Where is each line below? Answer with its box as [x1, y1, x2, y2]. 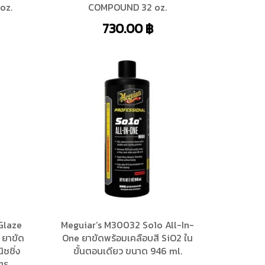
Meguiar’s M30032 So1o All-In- [61, 217, 195, 232]
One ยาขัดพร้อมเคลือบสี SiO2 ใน [62, 230, 193, 245]
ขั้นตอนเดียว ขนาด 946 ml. [73, 243, 182, 258]
